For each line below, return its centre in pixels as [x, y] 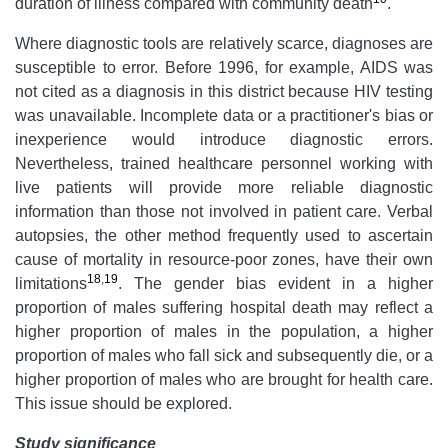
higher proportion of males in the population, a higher [224, 331]
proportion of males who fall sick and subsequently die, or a [224, 355]
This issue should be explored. [123, 403]
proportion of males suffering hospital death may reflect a [224, 307]
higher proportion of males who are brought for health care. [224, 379]
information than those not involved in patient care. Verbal [224, 211]
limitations [51, 283]
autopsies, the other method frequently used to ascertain [224, 235]
